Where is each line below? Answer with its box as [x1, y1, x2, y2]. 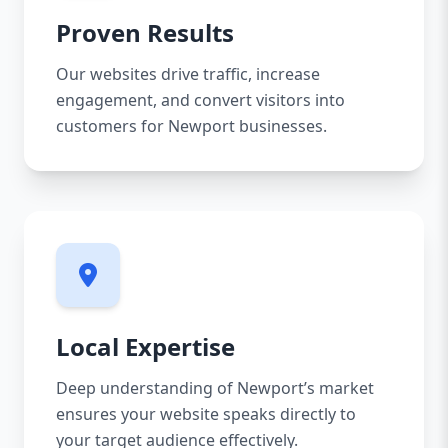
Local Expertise [56, 330, 235, 363]
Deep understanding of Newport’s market [56, 377, 374, 399]
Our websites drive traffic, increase [56, 63, 320, 85]
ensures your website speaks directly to [56, 403, 356, 425]
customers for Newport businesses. [56, 115, 327, 137]
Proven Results [56, 16, 234, 49]
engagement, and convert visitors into [56, 89, 345, 111]
